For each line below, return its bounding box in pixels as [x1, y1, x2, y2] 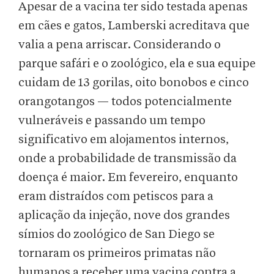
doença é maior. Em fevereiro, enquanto [18, 171, 238, 184]
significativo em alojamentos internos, [18, 133, 229, 146]
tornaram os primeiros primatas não [18, 247, 216, 260]
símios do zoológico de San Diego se [18, 228, 215, 241]
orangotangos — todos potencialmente [18, 95, 232, 108]
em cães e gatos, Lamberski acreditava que [18, 20, 250, 32]
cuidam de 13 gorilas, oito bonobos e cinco [18, 76, 249, 89]
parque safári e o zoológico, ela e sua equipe [18, 57, 256, 70]
